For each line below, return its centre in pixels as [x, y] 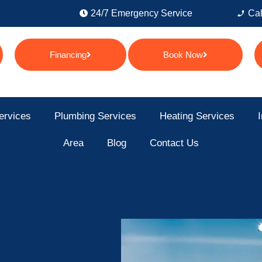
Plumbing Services [95, 116]
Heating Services [197, 116]
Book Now [183, 55]
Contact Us [174, 143]
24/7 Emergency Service [141, 13]
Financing [68, 55]
